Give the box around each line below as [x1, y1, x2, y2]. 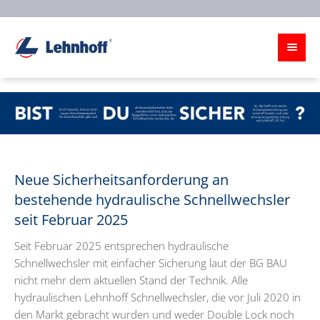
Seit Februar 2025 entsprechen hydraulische [14, 238, 229, 253]
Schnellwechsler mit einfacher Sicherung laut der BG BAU [14, 255, 287, 270]
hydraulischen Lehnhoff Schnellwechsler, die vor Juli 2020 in [14, 289, 301, 304]
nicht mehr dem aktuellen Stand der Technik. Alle [14, 272, 248, 287]
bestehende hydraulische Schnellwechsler [14, 189, 290, 209]
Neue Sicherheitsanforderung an [14, 169, 229, 189]
